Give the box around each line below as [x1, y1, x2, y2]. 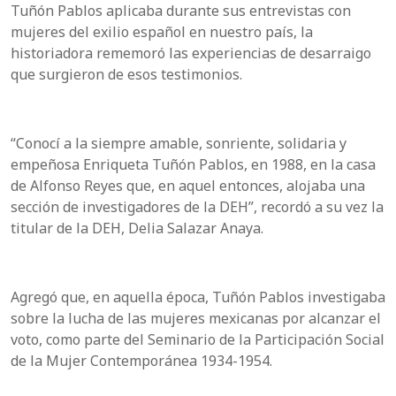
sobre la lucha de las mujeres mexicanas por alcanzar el [11, 308, 381, 328]
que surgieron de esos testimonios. [11, 64, 242, 84]
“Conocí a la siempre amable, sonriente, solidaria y [11, 133, 346, 153]
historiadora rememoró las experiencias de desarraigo [11, 42, 371, 63]
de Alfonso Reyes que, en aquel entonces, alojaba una [11, 175, 365, 195]
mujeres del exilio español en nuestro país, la [11, 21, 313, 42]
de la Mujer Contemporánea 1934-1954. [11, 350, 272, 370]
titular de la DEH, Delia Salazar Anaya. [11, 217, 263, 238]
